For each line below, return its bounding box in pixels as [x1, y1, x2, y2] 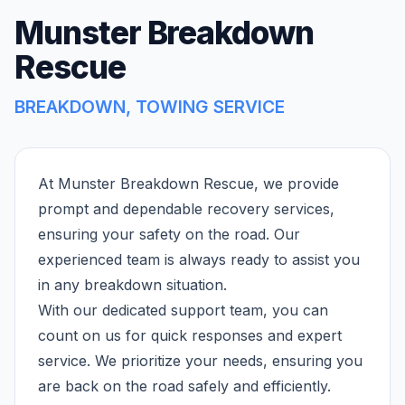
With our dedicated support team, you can [38, 301, 328, 319]
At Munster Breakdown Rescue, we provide [38, 174, 339, 193]
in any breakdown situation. [38, 276, 227, 294]
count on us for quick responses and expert [38, 326, 342, 344]
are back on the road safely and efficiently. [38, 377, 331, 395]
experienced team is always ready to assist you [38, 250, 360, 268]
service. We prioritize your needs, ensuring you [38, 352, 363, 370]
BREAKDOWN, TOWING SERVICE [14, 96, 285, 118]
